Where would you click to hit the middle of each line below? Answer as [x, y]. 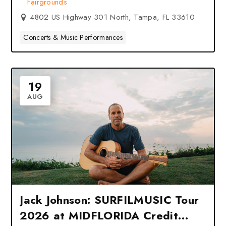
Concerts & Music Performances [73, 37]
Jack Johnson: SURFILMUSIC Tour [109, 200]
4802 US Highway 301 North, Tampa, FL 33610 [112, 17]
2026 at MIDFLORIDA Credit [99, 215]
